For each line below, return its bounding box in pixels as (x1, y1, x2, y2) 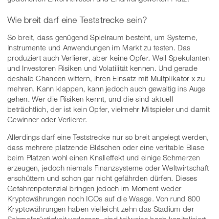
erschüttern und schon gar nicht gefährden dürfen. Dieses (7, 174, 197, 183)
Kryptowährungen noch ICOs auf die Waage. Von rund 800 (7, 194, 200, 203)
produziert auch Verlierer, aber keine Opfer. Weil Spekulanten (7, 53, 210, 63)
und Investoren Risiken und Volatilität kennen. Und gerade (7, 64, 198, 73)
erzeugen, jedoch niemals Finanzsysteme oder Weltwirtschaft (7, 163, 209, 173)
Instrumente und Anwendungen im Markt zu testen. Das (7, 43, 191, 52)
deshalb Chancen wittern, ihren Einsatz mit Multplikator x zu (7, 74, 205, 83)
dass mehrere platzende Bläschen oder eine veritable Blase (7, 143, 205, 152)
